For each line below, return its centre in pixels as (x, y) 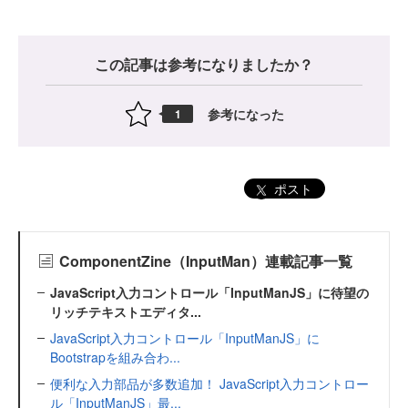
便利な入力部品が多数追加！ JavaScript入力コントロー (209, 383)
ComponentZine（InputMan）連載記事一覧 (205, 260)
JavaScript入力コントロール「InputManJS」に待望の (209, 292)
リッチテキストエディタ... (126, 311)
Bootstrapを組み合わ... (115, 357)
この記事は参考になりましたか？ (204, 65)
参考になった (246, 113)
